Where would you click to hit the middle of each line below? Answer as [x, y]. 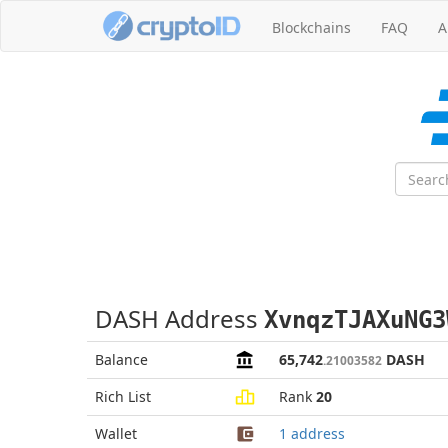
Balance [121, 359]
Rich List [123, 396]
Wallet [116, 433]
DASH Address [179, 318]
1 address [312, 433]
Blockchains [311, 27]
